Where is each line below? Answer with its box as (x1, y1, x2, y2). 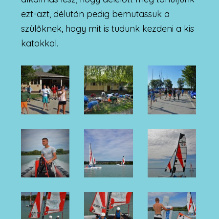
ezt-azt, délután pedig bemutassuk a (21, 8, 170, 20)
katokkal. (21, 37, 58, 49)
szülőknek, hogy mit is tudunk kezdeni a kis (21, 22, 194, 34)
